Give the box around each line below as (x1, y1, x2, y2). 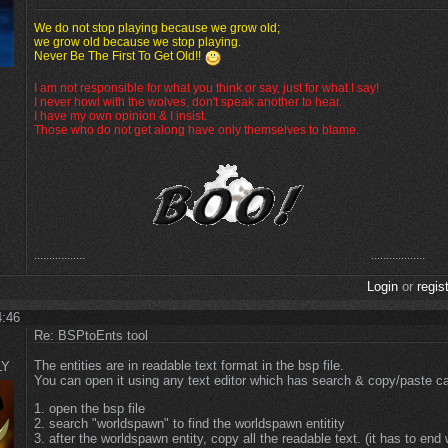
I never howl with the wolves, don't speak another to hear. (34, 95, 342, 110)
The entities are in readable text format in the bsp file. (34, 358, 344, 374)
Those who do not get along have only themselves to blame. (34, 123, 359, 138)
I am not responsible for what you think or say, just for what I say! (34, 81, 379, 96)
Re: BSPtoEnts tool (34, 328, 148, 344)
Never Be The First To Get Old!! (34, 49, 201, 64)
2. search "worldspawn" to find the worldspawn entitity (34, 416, 345, 432)
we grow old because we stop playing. (34, 35, 241, 50)
